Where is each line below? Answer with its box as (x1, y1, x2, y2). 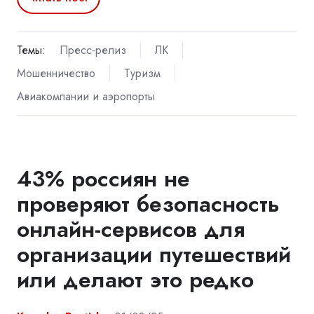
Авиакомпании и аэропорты (17, 88, 155, 105)
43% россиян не (17, 163, 190, 196)
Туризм (123, 65, 161, 82)
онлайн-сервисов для (17, 213, 245, 246)
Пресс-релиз (59, 42, 126, 59)
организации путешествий (17, 238, 291, 271)
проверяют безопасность (17, 188, 280, 221)
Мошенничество (17, 65, 95, 82)
